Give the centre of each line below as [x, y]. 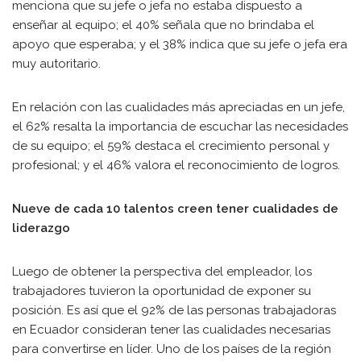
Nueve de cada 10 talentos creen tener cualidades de [175, 209]
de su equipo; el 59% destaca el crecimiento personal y [171, 146]
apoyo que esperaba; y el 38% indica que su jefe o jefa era [180, 44]
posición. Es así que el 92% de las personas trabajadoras [174, 310]
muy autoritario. [56, 64]
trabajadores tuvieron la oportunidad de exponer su [162, 291]
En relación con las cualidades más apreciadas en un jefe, [178, 107]
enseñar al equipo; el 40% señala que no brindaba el [163, 25]
